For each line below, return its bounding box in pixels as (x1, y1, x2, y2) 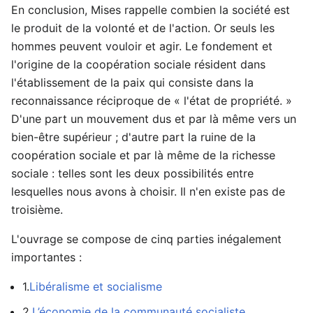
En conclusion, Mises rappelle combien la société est (11, 3, 290, 17)
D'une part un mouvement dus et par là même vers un (11, 112, 296, 126)
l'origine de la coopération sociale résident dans (11, 57, 265, 71)
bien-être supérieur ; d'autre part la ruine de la (11, 130, 256, 144)
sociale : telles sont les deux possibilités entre (11, 166, 254, 180)
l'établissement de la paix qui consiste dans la (11, 75, 254, 89)
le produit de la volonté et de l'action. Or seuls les (11, 21, 275, 35)
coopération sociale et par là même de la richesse (11, 148, 275, 162)
